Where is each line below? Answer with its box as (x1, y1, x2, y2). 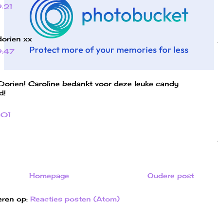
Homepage (29, 171, 69, 180)
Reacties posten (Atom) (30, 194, 120, 203)
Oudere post (147, 171, 194, 180)
